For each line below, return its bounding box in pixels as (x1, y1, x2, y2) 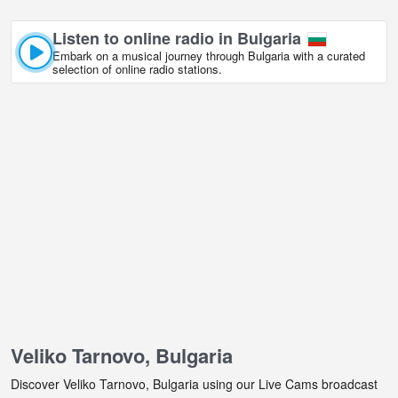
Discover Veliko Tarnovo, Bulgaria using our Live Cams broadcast (11, 375, 378, 394)
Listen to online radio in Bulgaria (52, 27, 301, 51)
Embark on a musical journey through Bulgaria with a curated (52, 47, 365, 65)
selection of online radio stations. (52, 60, 222, 78)
